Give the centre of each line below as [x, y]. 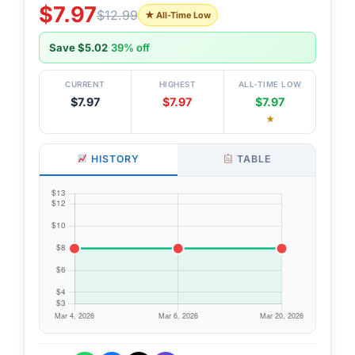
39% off [130, 47]
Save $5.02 [78, 47]
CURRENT [85, 84]
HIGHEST [177, 84]
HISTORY [114, 158]
